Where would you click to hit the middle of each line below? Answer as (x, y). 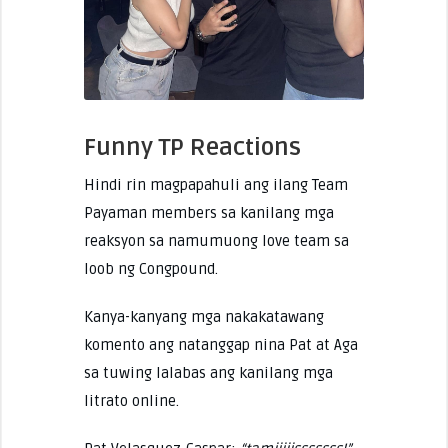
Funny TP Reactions (192, 147)
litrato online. (131, 400)
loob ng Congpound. (150, 268)
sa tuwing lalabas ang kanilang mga (208, 372)
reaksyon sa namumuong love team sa (216, 240)
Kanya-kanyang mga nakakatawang (203, 316)
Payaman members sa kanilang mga (208, 212)
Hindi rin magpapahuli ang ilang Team (215, 184)
